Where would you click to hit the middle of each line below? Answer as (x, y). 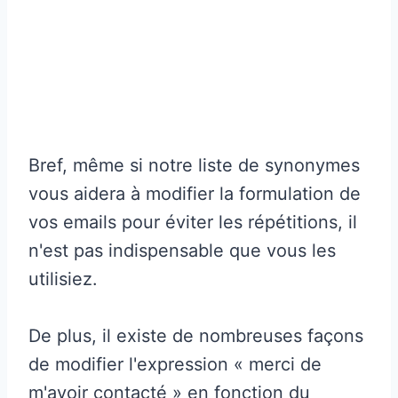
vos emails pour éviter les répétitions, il (193, 222)
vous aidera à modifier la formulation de (195, 193)
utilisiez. (63, 279)
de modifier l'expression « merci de (175, 364)
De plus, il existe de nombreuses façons (196, 335)
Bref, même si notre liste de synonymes (194, 165)
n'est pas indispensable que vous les (182, 250)
